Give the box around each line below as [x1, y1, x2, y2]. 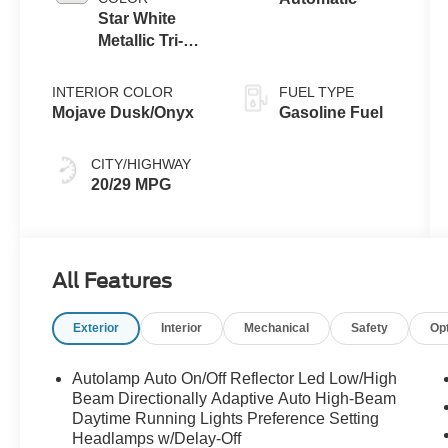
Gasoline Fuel [278, 104, 383, 122]
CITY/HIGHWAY [91, 156, 192, 173]
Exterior [73, 321, 120, 336]
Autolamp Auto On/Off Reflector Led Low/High [72, 370, 398, 388]
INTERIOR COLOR [52, 84, 174, 101]
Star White [98, 10, 177, 28]
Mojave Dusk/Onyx [52, 104, 195, 122]
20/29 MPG [91, 176, 172, 194]
